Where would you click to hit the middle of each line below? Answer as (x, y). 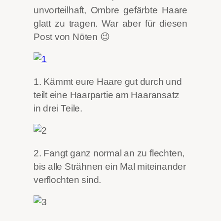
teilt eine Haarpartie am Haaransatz (107, 95)
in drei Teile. (58, 108)
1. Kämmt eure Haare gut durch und (108, 81)
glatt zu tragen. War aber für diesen (110, 23)
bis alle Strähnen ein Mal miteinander (110, 166)
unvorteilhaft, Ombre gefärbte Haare (110, 10)
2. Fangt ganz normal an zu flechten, (109, 153)
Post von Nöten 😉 (72, 37)
